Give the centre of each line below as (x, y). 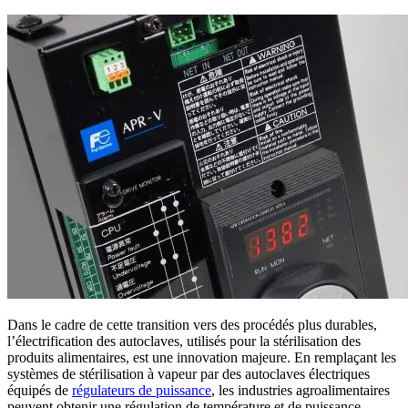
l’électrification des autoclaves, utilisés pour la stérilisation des (184, 341)
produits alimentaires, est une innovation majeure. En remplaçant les (202, 357)
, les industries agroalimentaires (301, 390)
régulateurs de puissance (142, 390)
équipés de (40, 390)
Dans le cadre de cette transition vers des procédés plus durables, (192, 324)
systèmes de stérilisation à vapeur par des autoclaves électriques (189, 373)
